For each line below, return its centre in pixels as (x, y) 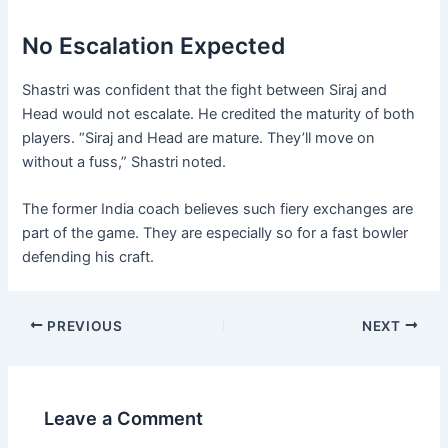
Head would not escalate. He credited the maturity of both (219, 114)
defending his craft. (88, 257)
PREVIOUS (83, 325)
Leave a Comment (124, 417)
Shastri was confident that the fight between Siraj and (205, 90)
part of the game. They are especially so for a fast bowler (215, 233)
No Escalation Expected (154, 46)
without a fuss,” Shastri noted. (124, 162)
